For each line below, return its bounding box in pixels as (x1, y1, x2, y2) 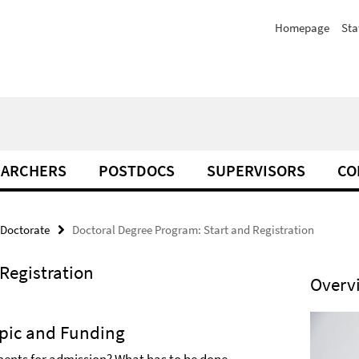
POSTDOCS (99, 160, 175, 180)
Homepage (275, 20, 329, 35)
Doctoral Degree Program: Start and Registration (72, 222, 314, 237)
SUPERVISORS (207, 160, 305, 180)
